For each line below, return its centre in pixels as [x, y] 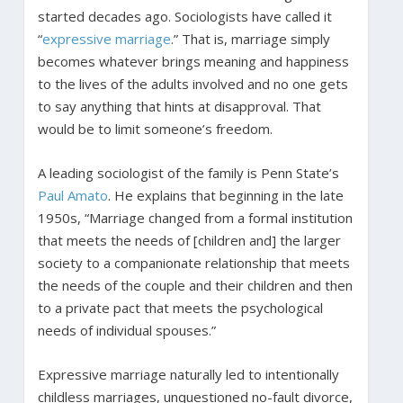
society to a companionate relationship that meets [193, 262]
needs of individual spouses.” [126, 330]
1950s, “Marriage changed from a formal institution [195, 217]
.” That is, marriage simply [250, 38]
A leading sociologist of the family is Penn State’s [188, 172]
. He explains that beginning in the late [225, 195]
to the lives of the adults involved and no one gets [193, 83]
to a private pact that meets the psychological [180, 307]
